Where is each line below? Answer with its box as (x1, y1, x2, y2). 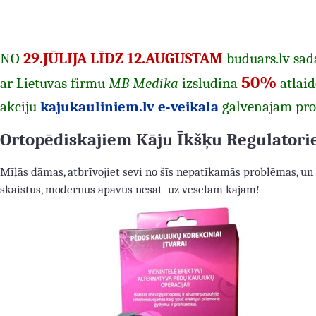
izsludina (178, 75, 238, 92)
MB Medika (109, 75, 178, 92)
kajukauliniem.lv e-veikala (40, 98, 219, 116)
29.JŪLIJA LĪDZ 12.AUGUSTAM (23, 49, 223, 68)
